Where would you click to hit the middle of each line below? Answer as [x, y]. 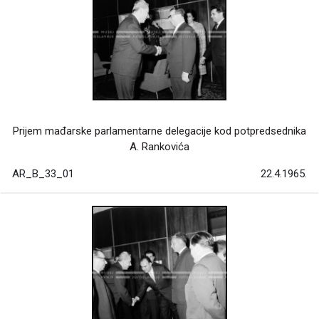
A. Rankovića [159, 146]
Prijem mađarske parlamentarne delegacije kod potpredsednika [159, 131]
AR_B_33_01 [43, 173]
